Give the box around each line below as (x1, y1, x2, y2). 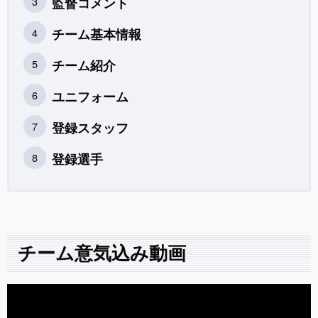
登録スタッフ (52, 121, 128, 136)
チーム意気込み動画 (18, 243, 186, 264)
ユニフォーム (52, 90, 128, 105)
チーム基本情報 (52, 28, 141, 43)
